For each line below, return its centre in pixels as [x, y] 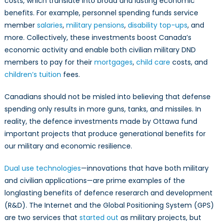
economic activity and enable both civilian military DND [100, 50]
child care [153, 62]
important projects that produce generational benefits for [105, 134]
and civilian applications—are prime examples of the [94, 181]
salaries [50, 25]
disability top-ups [157, 25]
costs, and [189, 62]
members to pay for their [49, 62]
